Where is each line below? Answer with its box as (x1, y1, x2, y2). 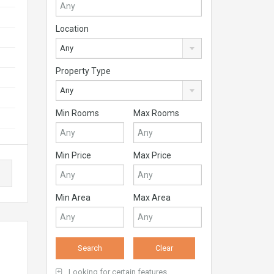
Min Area (56, 193, 91, 202)
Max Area (133, 193, 171, 202)
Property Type (56, 66, 111, 76)
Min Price (56, 150, 91, 160)
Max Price (133, 150, 172, 160)
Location (56, 24, 89, 34)
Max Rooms (133, 108, 180, 118)
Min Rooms (56, 108, 99, 118)
